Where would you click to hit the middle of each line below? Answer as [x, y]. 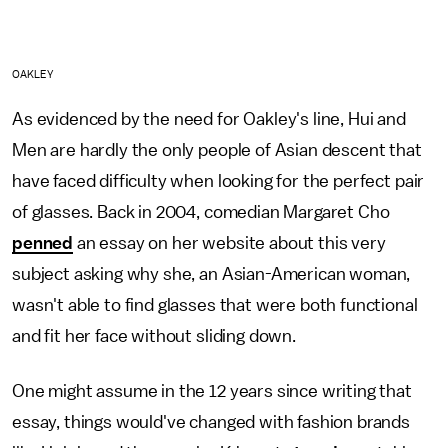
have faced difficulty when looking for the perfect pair [218, 181]
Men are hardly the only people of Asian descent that [217, 150]
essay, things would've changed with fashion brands [211, 422]
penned [43, 243]
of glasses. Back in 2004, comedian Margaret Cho [201, 212]
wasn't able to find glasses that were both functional [215, 305]
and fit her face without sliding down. [162, 336]
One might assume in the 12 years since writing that [212, 391]
